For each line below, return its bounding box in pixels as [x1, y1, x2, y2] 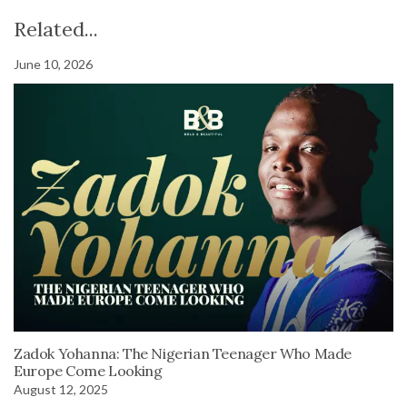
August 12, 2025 [14, 382, 108, 398]
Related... [14, 15, 98, 42]
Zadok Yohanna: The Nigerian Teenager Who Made [14, 344, 352, 363]
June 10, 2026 [14, 55, 93, 72]
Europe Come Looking [14, 362, 163, 381]
